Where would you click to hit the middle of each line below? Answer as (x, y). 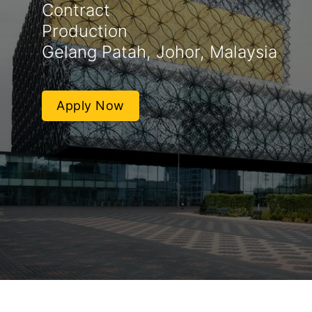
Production (85, 31)
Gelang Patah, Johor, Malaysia (159, 52)
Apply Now (91, 106)
